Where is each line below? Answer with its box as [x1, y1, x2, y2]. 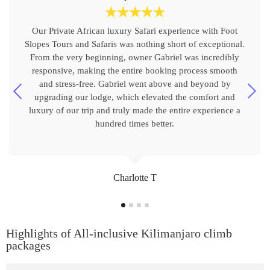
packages [6, 239, 51, 253]
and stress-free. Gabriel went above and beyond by [39, 79, 231, 89]
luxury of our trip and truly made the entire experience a [29, 105, 240, 116]
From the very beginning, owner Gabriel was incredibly [30, 52, 239, 63]
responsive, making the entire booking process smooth [32, 66, 237, 76]
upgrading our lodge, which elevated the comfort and [34, 92, 235, 102]
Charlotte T [113, 172, 157, 183]
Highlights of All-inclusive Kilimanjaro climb [6, 227, 232, 240]
